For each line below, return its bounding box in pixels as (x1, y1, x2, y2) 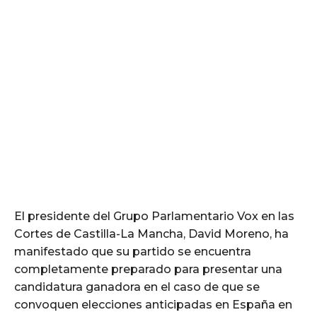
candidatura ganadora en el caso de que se (14, 279, 260, 294)
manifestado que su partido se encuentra (14, 244, 251, 258)
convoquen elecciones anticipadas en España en (14, 297, 292, 311)
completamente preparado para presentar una (14, 262, 282, 276)
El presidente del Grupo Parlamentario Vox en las (14, 209, 294, 223)
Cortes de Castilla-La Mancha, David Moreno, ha (14, 226, 289, 241)
